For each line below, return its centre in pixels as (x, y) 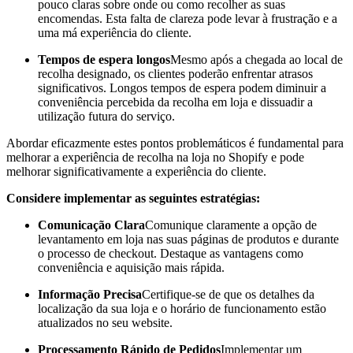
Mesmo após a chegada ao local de (256, 60)
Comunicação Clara (91, 225)
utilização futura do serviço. (106, 117)
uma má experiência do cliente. (115, 33)
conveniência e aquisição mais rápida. (131, 268)
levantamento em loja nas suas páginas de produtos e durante (188, 240)
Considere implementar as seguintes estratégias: (133, 199)
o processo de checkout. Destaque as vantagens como (171, 254)
